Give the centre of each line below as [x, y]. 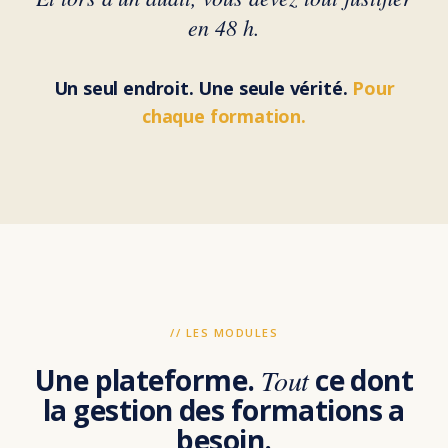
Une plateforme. [147, 380]
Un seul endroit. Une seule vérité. [203, 88]
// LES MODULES [224, 333]
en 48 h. [224, 27]
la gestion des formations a [224, 410]
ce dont [361, 380]
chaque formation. [224, 116]
